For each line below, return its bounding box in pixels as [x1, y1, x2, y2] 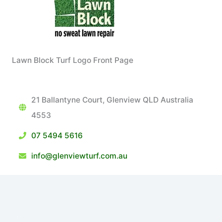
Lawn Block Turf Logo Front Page [11, 55, 133, 65]
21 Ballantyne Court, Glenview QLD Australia [31, 95, 194, 105]
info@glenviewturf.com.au [31, 151, 128, 161]
